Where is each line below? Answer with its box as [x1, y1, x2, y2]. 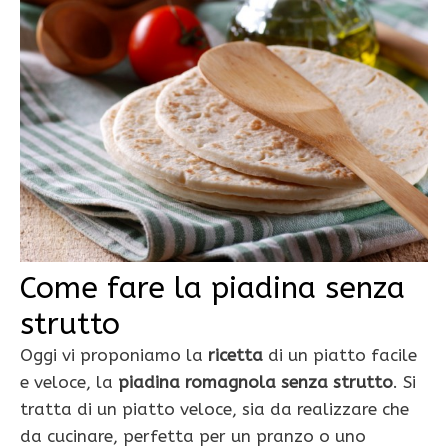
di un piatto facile [263, 345, 417, 365]
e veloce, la [20, 372, 118, 392]
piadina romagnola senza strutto [118, 372, 393, 392]
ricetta [203, 345, 263, 365]
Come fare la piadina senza [20, 270, 405, 306]
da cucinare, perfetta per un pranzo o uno [20, 426, 366, 446]
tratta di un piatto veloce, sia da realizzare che [20, 399, 409, 419]
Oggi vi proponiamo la [20, 345, 203, 365]
